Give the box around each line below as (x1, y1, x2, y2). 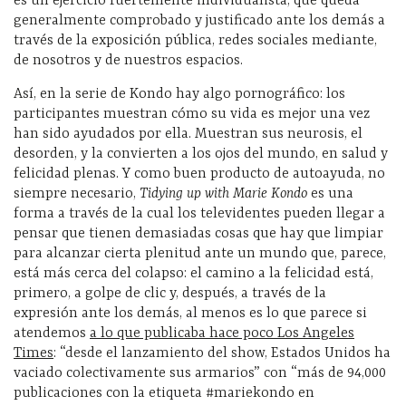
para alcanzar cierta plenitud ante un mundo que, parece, (14, 245, 386, 262)
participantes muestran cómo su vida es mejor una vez (14, 105, 370, 122)
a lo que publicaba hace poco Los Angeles (90, 324, 354, 342)
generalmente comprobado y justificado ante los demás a (14, 12, 385, 29)
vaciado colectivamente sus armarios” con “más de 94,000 (14, 364, 386, 382)
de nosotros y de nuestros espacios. (14, 52, 243, 69)
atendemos (14, 324, 90, 342)
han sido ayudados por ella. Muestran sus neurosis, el (14, 125, 362, 142)
